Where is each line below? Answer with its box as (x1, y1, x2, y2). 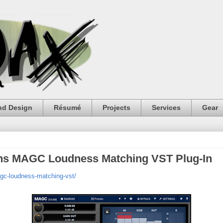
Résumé (54, 104, 81, 112)
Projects (103, 104, 130, 112)
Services (152, 104, 181, 112)
